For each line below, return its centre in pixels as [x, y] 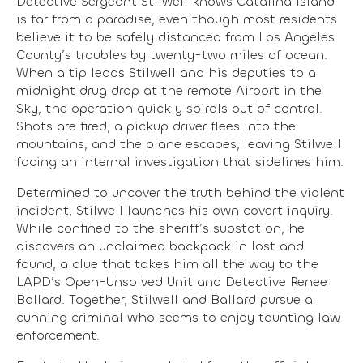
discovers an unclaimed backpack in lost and [160, 246]
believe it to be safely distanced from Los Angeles [175, 36]
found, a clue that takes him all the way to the [167, 263]
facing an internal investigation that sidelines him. [180, 161]
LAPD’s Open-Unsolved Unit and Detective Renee [172, 281]
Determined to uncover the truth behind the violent [180, 192]
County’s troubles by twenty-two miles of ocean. [172, 54]
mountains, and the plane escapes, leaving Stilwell [179, 143]
